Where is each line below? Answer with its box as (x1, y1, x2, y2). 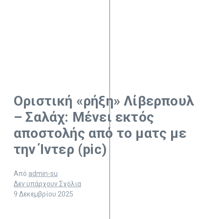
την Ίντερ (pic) (14, 141, 107, 158)
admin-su (28, 170, 58, 178)
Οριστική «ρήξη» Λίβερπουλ (14, 93, 194, 109)
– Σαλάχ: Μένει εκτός (14, 109, 154, 126)
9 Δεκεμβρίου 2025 (14, 190, 73, 198)
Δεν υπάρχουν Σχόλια (14, 180, 81, 188)
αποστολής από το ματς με (14, 125, 186, 142)
